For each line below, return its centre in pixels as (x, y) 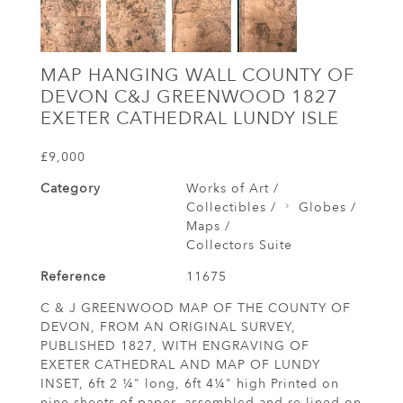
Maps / (208, 226)
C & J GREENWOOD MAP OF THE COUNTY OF (196, 308)
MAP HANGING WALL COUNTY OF (197, 75)
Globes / (327, 207)
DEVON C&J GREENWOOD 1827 (189, 96)
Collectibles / (231, 207)
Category (71, 188)
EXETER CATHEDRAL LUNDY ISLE (190, 118)
